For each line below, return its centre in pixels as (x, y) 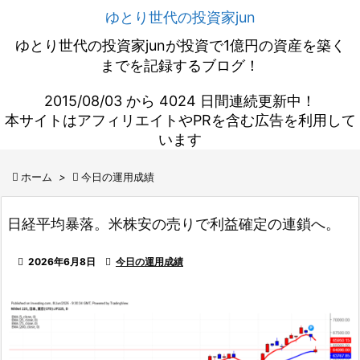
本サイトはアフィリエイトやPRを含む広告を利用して (180, 120)
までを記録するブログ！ (180, 65)
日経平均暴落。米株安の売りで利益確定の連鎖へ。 (174, 224)
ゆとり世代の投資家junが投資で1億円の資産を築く (180, 45)
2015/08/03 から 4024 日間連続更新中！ (180, 101)
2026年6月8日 (62, 262)
